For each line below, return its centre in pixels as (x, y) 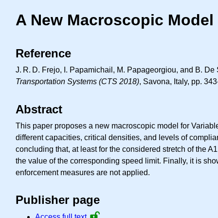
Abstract (39, 109)
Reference (43, 53)
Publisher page (58, 200)
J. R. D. (28, 70)
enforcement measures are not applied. (83, 172)
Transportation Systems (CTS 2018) (77, 81)
